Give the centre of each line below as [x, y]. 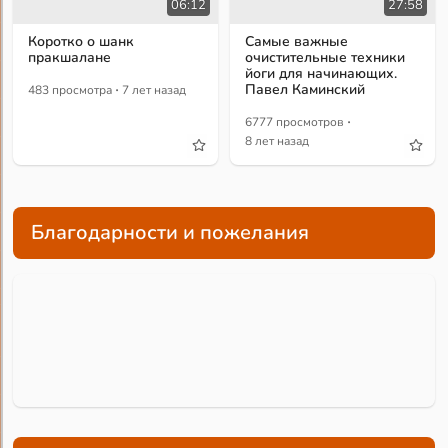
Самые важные [297, 41]
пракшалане [70, 57]
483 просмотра [70, 89]
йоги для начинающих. [321, 73]
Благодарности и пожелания [170, 233]
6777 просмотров [295, 121]
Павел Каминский [305, 89]
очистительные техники [325, 57]
